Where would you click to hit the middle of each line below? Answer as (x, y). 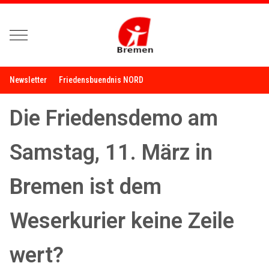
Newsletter (29, 80)
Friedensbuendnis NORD (101, 80)
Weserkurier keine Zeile (122, 221)
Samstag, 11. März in (111, 153)
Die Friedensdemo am (114, 119)
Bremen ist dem (86, 187)
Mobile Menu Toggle (54, 34)
